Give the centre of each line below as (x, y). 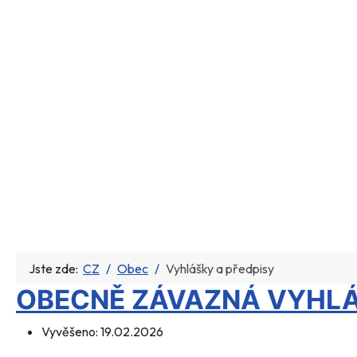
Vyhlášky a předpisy (220, 269)
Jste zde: (56, 269)
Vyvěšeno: (71, 332)
